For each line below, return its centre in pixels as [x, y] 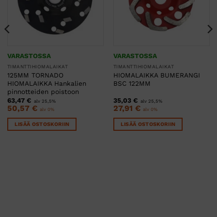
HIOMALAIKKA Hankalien [46, 84]
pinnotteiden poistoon [43, 92]
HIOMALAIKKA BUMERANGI [156, 75]
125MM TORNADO [35, 75]
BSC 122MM [132, 84]
